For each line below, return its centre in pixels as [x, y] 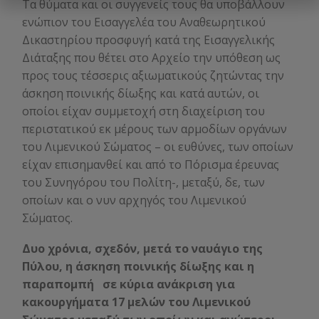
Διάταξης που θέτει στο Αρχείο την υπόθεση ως [151, 58]
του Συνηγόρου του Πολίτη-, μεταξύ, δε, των [143, 183]
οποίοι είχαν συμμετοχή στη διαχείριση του [143, 111]
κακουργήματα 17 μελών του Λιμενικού [136, 302]
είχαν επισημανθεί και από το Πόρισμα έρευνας [151, 165]
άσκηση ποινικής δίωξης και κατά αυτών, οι [141, 94]
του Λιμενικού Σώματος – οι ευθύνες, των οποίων [158, 147]
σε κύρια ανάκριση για [169, 284]
